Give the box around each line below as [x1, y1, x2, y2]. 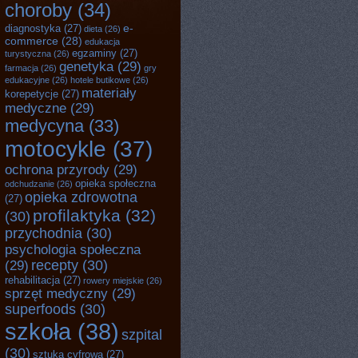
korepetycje [5, 88, 58, 100]
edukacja [85, 37, 120, 46]
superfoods [5, 301, 76, 317]
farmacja [5, 63, 38, 73]
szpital [121, 327, 162, 343]
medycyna [5, 116, 84, 136]
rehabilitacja [5, 274, 60, 286]
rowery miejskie [83, 276, 144, 285]
